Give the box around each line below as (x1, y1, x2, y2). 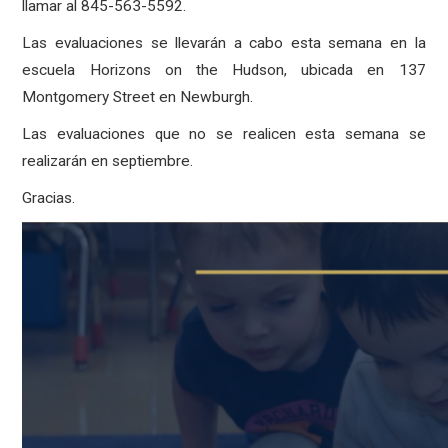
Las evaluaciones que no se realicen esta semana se (22, 125, 426, 143)
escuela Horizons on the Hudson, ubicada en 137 (22, 61, 426, 79)
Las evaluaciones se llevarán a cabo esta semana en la (22, 34, 426, 52)
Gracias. (22, 189, 76, 207)
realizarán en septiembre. (22, 152, 194, 170)
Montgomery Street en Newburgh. (22, 88, 254, 106)
